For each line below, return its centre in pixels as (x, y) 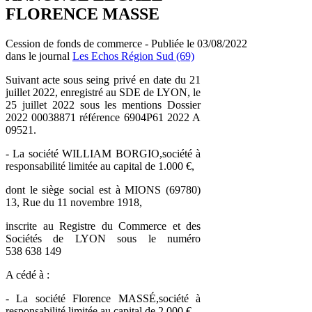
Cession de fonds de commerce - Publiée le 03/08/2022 (126, 43)
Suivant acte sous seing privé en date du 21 (103, 79)
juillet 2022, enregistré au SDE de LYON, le (103, 92)
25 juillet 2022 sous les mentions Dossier (103, 104)
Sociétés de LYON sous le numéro (103, 238)
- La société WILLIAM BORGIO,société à (103, 153)
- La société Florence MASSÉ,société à (103, 298)
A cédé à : (28, 274)
